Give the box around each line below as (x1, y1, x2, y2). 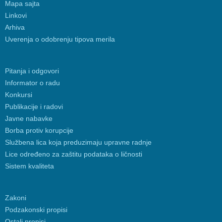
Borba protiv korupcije (5, 126, 73, 135)
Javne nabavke (5, 114, 53, 123)
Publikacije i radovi (5, 103, 63, 111)
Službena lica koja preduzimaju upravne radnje (5, 138, 152, 147)
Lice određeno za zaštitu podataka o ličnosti (5, 150, 142, 159)
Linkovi (5, 11, 27, 20)
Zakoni (5, 194, 26, 202)
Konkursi (5, 91, 32, 99)
